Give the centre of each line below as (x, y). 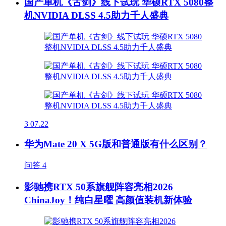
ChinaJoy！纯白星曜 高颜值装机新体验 (108, 200)
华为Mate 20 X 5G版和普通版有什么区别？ (116, 144)
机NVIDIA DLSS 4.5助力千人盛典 (96, 15)
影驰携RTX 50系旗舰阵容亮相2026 (99, 187)
